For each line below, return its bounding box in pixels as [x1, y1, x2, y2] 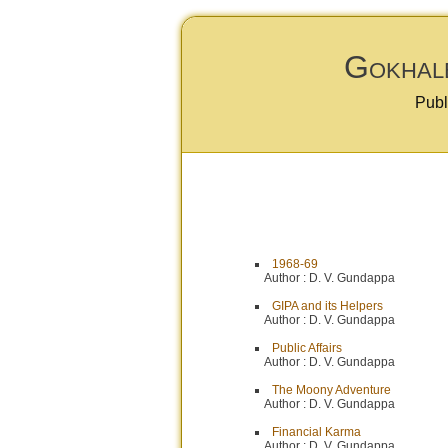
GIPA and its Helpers [272, 299, 383, 313]
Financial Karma [272, 425, 361, 439]
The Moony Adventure [272, 383, 391, 397]
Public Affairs [272, 341, 342, 355]
